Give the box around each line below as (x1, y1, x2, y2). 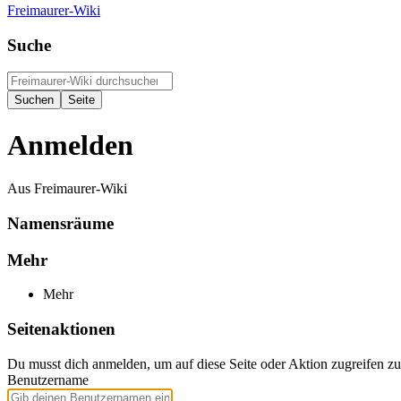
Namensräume (7, 213, 114, 233)
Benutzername (7, 371, 89, 388)
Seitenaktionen (7, 320, 115, 339)
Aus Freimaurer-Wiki (7, 181, 127, 197)
